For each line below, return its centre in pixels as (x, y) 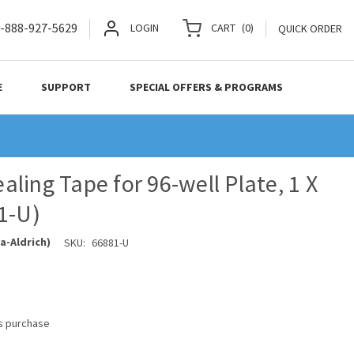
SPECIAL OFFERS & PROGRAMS (207, 87)
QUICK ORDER (310, 28)
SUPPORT (66, 87)
